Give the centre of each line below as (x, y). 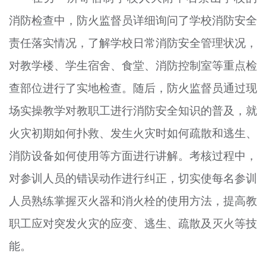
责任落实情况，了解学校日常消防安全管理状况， (133, 43)
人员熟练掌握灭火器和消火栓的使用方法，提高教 (133, 201)
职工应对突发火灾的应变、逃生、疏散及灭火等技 (133, 224)
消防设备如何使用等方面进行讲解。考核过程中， (133, 156)
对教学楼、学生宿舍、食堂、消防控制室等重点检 (133, 66)
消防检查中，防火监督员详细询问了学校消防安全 (133, 20)
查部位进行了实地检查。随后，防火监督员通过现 (133, 88)
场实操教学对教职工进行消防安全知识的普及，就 (133, 111)
